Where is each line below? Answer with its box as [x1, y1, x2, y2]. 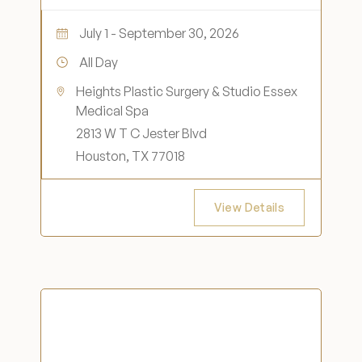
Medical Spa [76, 103, 149, 119]
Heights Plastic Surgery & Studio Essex [76, 83, 298, 99]
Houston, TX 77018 [76, 148, 186, 164]
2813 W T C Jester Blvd [76, 125, 208, 141]
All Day [79, 54, 118, 70]
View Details [213, 200, 284, 214]
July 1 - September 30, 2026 [79, 25, 239, 41]
